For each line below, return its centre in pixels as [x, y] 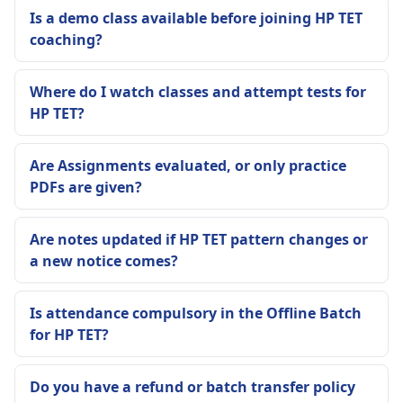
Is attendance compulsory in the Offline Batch [196, 313]
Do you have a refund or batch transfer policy [193, 387]
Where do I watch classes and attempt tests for [198, 92]
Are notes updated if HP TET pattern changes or [199, 239]
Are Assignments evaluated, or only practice [188, 166]
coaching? [66, 40]
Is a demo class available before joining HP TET [196, 18]
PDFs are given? [86, 187]
